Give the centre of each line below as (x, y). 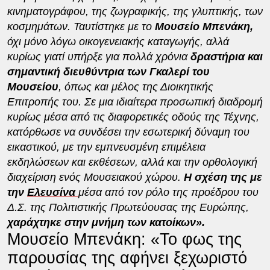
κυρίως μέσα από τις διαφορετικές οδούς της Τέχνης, (133, 117)
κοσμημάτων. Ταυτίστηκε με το (79, 26)
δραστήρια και (226, 56)
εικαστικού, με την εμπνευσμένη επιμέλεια (106, 147)
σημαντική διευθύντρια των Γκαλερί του (108, 71)
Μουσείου (33, 86)
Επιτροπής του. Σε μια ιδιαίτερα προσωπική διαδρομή (135, 102)
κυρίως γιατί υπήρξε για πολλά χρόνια (99, 56)
